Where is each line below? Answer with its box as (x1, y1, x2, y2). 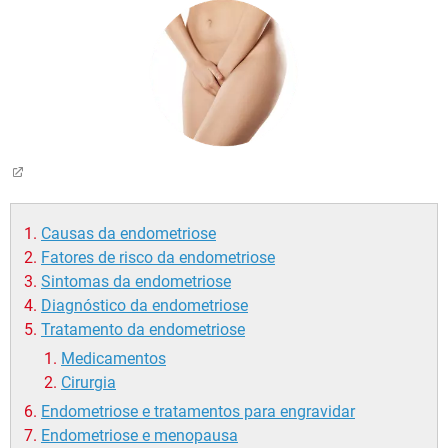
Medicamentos (61, 349, 166, 369)
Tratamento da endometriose (41, 320, 245, 340)
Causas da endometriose (41, 224, 216, 244)
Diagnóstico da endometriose (41, 296, 248, 316)
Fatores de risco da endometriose (41, 248, 275, 268)
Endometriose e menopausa (41, 426, 238, 446)
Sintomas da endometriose (41, 272, 231, 292)
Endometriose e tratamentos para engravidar (41, 402, 355, 422)
